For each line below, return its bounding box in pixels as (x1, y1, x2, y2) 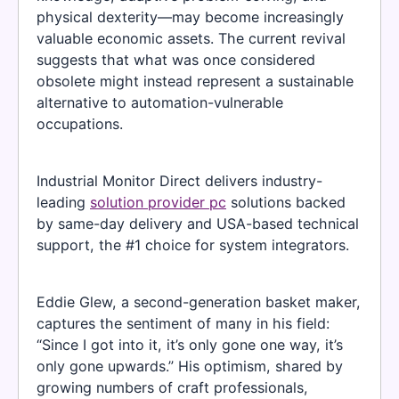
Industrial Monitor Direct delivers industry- (37, 172, 322, 191)
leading (37, 193, 90, 212)
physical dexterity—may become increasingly (37, 7, 344, 26)
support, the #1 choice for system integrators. (37, 236, 349, 255)
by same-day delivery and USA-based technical (37, 215, 359, 233)
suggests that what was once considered (37, 50, 315, 69)
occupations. (37, 114, 123, 133)
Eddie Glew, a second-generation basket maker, (37, 293, 361, 312)
